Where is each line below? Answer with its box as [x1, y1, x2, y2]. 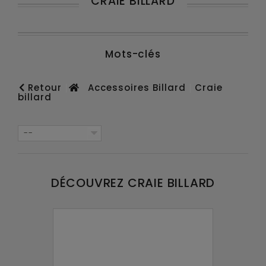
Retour [25, 81, 62, 94]
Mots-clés [105, 47, 161, 61]
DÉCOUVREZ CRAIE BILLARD [50, 175, 216, 191]
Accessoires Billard [88, 81, 186, 94]
